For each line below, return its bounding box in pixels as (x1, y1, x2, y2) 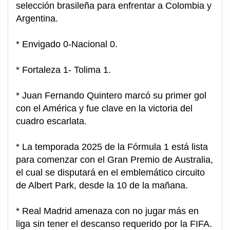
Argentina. (16, 13, 58, 24)
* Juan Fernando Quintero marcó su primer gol (16, 90, 206, 101)
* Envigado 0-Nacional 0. (16, 39, 118, 50)
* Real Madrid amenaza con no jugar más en (16, 206, 199, 217)
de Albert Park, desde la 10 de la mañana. (16, 180, 188, 191)
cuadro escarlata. (16, 116, 87, 127)
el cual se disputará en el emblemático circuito (16, 167, 205, 178)
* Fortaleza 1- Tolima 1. (16, 65, 111, 75)
